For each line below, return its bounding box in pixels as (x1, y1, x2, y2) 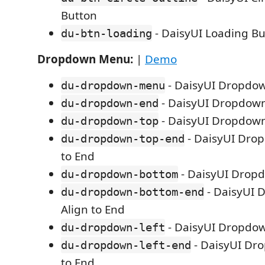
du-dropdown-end (61, 96, 159, 109)
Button (61, 8, 97, 23)
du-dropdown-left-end (61, 238, 191, 251)
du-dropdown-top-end (61, 132, 185, 145)
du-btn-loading (61, 27, 152, 40)
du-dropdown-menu (61, 79, 165, 92)
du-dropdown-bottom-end (61, 185, 204, 198)
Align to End (61, 202, 125, 217)
